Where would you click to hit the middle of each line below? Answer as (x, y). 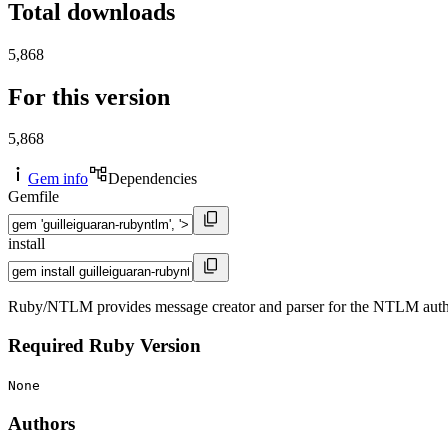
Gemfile (33, 197)
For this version (89, 96)
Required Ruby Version (104, 346)
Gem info (58, 179)
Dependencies (152, 179)
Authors (41, 423)
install (26, 244)
